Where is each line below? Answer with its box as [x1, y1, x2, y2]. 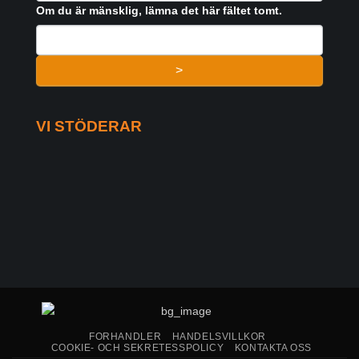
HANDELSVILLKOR [171, 330, 267, 342]
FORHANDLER [89, 330, 162, 342]
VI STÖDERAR [35, 118, 142, 135]
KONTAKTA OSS [234, 341, 313, 353]
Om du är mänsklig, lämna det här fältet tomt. [35, 4, 282, 18]
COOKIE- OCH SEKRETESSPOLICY [50, 341, 224, 353]
